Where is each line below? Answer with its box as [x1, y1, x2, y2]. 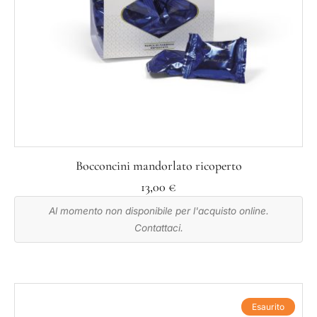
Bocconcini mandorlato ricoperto [75, 157, 242, 173]
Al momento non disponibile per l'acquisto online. [48, 204, 269, 217]
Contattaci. [134, 221, 183, 234]
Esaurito [252, 301, 284, 313]
